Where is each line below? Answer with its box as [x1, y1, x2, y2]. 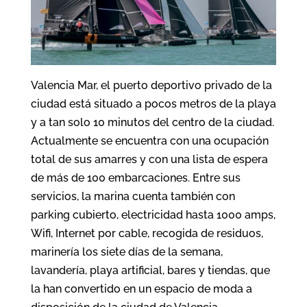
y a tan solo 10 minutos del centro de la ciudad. [30, 115, 274, 129]
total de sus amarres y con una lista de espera [30, 152, 268, 166]
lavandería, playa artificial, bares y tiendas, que [30, 263, 270, 277]
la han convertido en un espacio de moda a [30, 282, 252, 295]
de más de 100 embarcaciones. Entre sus [30, 171, 241, 184]
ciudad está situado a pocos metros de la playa [30, 97, 276, 110]
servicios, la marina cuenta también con [30, 189, 235, 203]
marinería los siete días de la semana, [30, 245, 223, 258]
